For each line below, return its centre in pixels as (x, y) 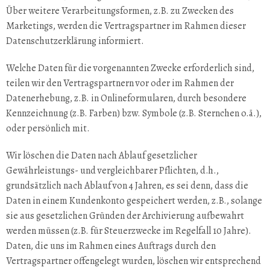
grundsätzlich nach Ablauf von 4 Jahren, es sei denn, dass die (127, 186)
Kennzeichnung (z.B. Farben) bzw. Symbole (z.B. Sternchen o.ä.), (134, 113)
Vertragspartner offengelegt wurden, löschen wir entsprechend (133, 261)
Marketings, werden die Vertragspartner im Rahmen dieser (126, 26)
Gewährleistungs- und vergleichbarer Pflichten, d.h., (112, 171)
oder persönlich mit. (48, 128)
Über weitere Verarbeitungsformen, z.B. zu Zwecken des (120, 11)
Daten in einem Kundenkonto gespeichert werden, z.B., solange (134, 201)
